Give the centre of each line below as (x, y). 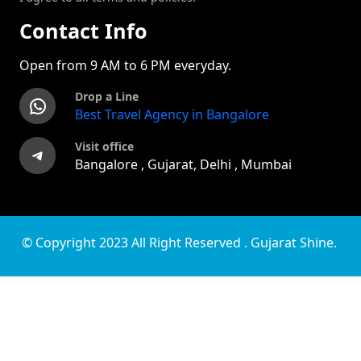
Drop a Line (107, 97)
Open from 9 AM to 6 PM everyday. (125, 65)
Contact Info (83, 31)
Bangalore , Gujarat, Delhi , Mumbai (184, 164)
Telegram (36, 154)
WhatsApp (33, 105)
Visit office (105, 146)
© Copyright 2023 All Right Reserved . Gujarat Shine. (180, 242)
